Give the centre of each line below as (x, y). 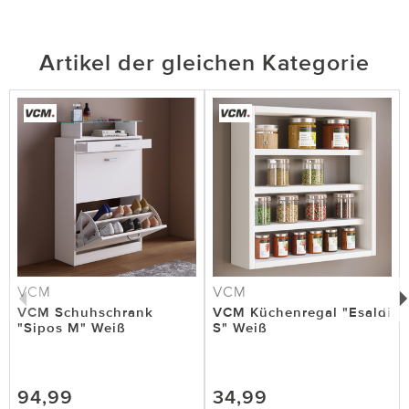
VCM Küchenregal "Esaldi (302, 313)
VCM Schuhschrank (85, 313)
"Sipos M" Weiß (72, 328)
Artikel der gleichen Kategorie (204, 63)
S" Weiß (240, 328)
